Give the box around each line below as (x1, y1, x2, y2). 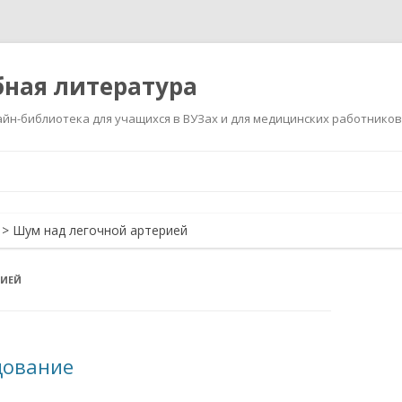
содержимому (201, 173, 286, 190)
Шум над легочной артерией (13, 222, 188, 239)
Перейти (201, 148, 253, 165)
